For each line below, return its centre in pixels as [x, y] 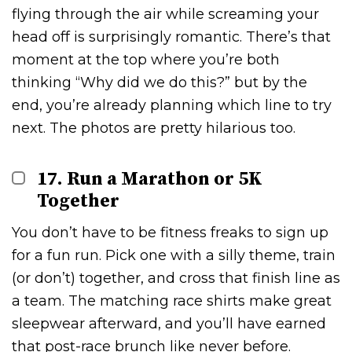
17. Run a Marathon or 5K [150, 179]
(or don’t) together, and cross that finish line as [176, 278]
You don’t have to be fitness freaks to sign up [170, 232]
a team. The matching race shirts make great [172, 301]
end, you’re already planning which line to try [172, 105]
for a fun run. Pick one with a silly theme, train [174, 255]
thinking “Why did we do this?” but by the [159, 82]
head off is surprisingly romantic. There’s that [171, 37]
